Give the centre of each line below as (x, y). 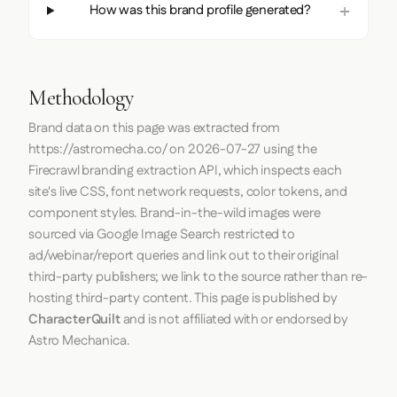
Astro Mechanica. (79, 340)
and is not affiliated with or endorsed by (234, 319)
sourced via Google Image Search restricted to (162, 234)
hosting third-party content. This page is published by (183, 298)
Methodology (81, 97)
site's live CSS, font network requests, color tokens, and (188, 191)
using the (289, 149)
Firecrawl (54, 170)
